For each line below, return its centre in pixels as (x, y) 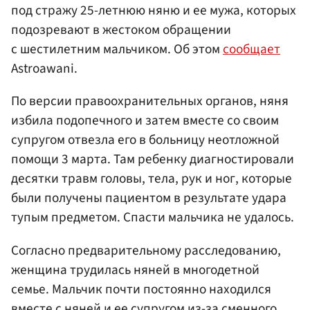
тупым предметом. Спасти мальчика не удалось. (153, 218)
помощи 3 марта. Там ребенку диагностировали (153, 159)
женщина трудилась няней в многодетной (135, 270)
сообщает (252, 49)
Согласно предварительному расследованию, (146, 250)
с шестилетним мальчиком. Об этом (117, 49)
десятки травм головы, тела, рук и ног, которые (152, 179)
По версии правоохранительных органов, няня (150, 101)
